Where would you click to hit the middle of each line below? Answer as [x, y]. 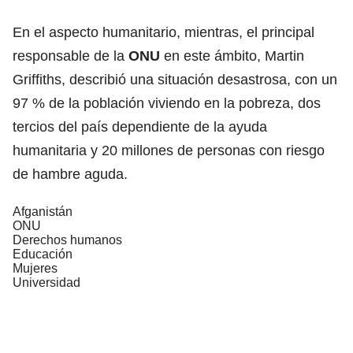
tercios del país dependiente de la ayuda [140, 126]
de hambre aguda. [70, 174]
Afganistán [43, 211]
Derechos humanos [67, 240]
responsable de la [71, 56]
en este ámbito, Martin [234, 56]
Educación [43, 254]
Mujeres [35, 268]
